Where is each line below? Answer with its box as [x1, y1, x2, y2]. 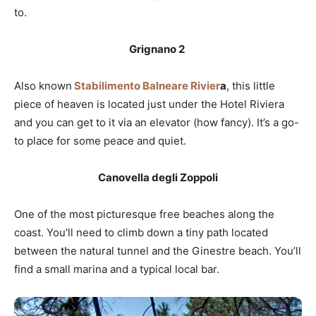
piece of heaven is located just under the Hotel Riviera [14, 97, 284, 111]
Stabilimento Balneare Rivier [74, 79, 220, 93]
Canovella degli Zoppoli [98, 171, 218, 185]
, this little [226, 79, 275, 93]
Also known [14, 79, 72, 93]
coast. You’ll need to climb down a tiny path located [14, 226, 268, 240]
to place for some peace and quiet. [14, 134, 186, 148]
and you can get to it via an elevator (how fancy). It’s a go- [14, 116, 299, 130]
